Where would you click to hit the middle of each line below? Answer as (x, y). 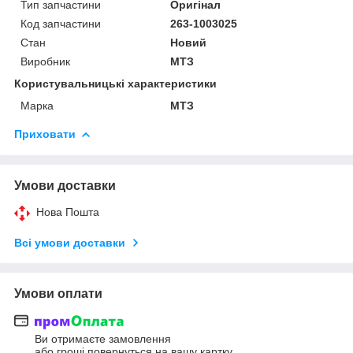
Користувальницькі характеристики (115, 83)
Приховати (45, 134)
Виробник (45, 61)
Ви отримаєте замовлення (103, 339)
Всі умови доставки (70, 242)
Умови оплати (58, 293)
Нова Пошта (68, 212)
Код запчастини (61, 23)
